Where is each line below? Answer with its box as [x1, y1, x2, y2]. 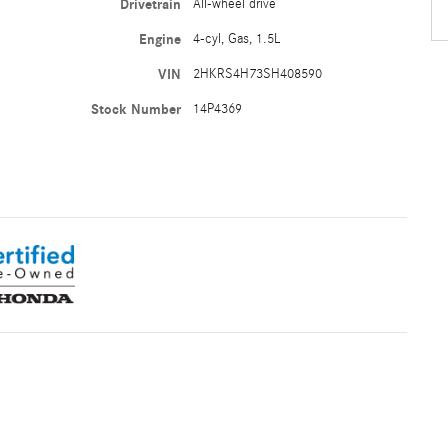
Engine [138, 30, 181, 48]
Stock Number [90, 100, 181, 118]
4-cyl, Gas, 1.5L [192, 30, 280, 47]
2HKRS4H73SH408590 [192, 65, 322, 82]
